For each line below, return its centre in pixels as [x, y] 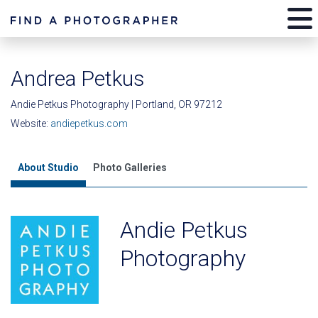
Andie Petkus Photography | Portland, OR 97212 [116, 104]
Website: [31, 124]
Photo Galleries [130, 168]
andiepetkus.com [89, 124]
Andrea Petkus [78, 78]
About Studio [48, 168]
